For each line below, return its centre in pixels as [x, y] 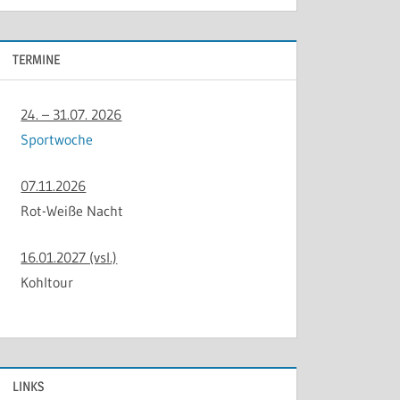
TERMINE [37, 60]
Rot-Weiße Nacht [72, 210]
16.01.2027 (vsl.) [69, 257]
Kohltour [47, 282]
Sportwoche [57, 139]
